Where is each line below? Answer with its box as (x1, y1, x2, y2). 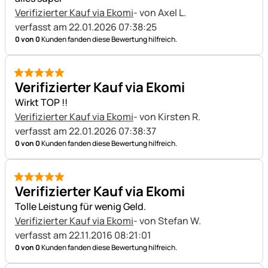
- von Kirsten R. (133, 110, 202, 123)
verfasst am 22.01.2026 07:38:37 (15, 124, 156, 138)
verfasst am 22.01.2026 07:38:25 (15, 20, 157, 33)
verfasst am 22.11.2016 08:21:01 (15, 229, 151, 242)
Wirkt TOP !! (15, 96, 68, 109)
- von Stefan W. (133, 214, 203, 227)
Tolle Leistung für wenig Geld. (15, 200, 146, 213)
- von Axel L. (133, 6, 188, 19)
